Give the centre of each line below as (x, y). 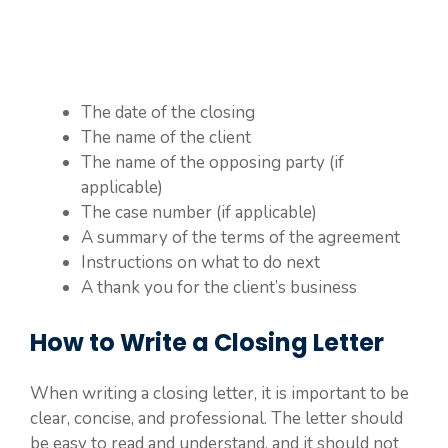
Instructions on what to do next (200, 262)
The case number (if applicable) (199, 212)
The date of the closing (168, 112)
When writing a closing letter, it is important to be (219, 393)
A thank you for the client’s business (219, 287)
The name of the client (166, 137)
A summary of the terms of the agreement (240, 237)
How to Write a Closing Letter (207, 342)
